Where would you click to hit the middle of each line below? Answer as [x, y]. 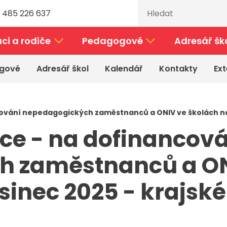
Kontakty [178, 69]
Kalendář [124, 69]
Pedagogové [112, 41]
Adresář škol [63, 69]
